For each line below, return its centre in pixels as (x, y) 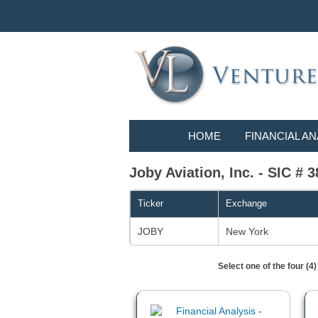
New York (247, 232)
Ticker (150, 204)
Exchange (246, 204)
